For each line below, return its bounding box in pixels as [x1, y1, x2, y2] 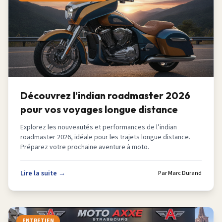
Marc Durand [168, 169, 202, 177]
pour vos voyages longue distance [20, 103, 178, 115]
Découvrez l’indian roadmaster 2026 [20, 89, 190, 102]
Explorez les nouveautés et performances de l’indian [20, 122, 177, 132]
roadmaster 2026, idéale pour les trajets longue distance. [20, 132, 190, 142]
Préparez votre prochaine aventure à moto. [20, 142, 149, 152]
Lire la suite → [20, 168, 65, 178]
